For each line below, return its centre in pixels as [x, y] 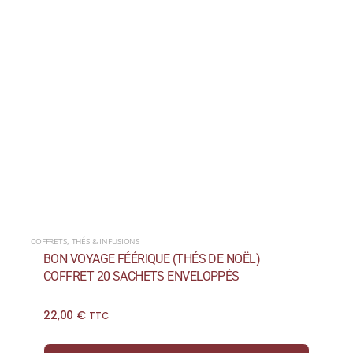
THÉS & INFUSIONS [106, 242]
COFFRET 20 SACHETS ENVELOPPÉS [141, 277]
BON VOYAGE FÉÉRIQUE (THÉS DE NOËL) [151, 259]
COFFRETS [48, 242]
